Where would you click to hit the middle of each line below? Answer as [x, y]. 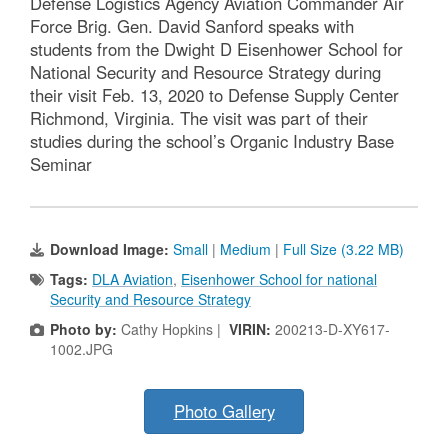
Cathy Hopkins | [173, 329]
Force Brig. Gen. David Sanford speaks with [192, 26]
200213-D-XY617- [332, 329]
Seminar [61, 164]
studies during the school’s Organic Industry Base [212, 141]
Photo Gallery [224, 411]
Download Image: [111, 249]
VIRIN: [252, 329]
